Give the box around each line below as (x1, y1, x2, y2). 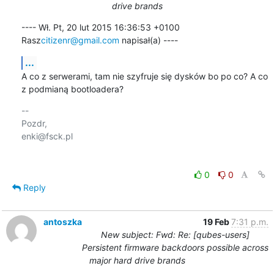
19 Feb (202, 216, 231, 227)
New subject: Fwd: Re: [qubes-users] (100, 229, 250, 240)
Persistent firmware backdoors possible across (81, 242, 268, 253)
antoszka (43, 216, 82, 227)
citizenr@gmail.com (40, 34, 119, 45)
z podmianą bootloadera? (21, 83, 124, 94)
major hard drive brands (89, 254, 185, 265)
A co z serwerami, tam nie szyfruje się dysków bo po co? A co (21, 70, 268, 81)
